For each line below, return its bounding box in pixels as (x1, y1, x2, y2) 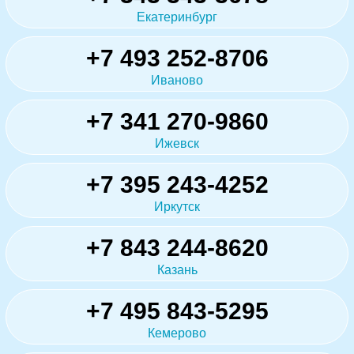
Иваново (151, 73, 203, 88)
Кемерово (148, 326, 206, 341)
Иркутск (154, 200, 200, 214)
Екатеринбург (137, 10, 217, 24)
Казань (156, 263, 198, 277)
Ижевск (155, 137, 199, 151)
